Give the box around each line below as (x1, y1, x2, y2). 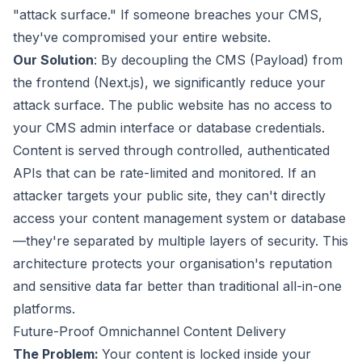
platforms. (13, 301, 75, 317)
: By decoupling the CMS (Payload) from (94, 52, 343, 68)
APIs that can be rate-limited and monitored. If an (13, 165, 316, 181)
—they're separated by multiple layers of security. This (13, 233, 348, 249)
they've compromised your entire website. (13, 29, 271, 45)
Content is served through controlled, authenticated (13, 142, 330, 158)
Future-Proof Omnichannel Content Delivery (13, 323, 286, 339)
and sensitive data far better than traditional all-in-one (13, 278, 342, 294)
